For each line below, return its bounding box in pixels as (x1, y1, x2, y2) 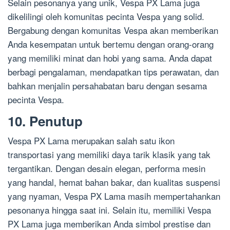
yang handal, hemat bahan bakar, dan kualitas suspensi (8, 176, 220, 189)
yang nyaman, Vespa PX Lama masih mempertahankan (8, 189, 220, 203)
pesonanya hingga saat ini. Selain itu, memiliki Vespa (8, 203, 211, 217)
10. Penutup (8, 111, 83, 131)
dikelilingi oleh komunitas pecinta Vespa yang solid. (8, 10, 204, 23)
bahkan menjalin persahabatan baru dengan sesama (8, 79, 207, 92)
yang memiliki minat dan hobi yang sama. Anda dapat (8, 51, 212, 65)
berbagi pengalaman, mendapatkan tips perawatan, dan (8, 65, 219, 79)
